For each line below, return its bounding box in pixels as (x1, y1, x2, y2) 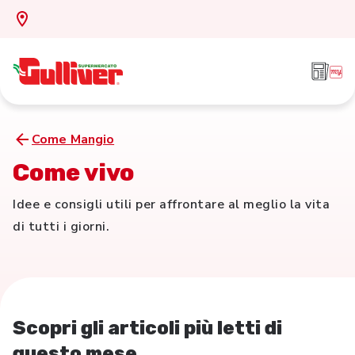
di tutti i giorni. (13, 218, 109, 235)
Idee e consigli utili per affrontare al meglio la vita (13, 196, 330, 213)
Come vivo (13, 158, 134, 187)
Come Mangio (32, 131, 115, 148)
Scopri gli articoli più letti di (13, 317, 282, 339)
